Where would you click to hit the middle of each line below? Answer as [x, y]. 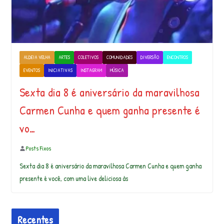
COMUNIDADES [119, 57]
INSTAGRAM [91, 70]
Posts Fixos [38, 148]
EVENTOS [31, 70]
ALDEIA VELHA [37, 57]
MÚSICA [117, 70]
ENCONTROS [177, 57]
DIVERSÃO [149, 57]
